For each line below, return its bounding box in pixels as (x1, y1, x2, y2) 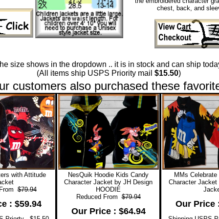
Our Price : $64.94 (71, 206, 146, 216)
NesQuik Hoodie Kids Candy (68, 171, 149, 178)
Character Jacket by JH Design (64, 178, 153, 186)
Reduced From (76, 193, 122, 200)
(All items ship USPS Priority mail (36, 68, 154, 77)
